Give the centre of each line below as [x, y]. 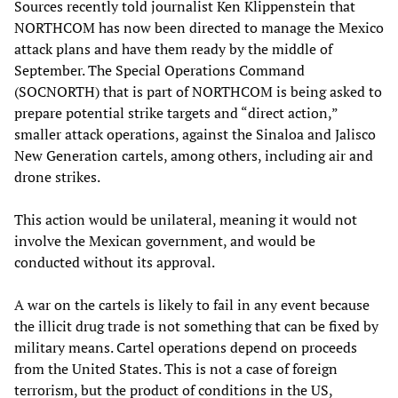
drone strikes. [57, 176]
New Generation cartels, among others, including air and [194, 155]
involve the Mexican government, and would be [165, 240]
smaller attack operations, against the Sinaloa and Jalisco [195, 134]
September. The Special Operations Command [159, 70]
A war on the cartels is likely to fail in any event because [192, 304]
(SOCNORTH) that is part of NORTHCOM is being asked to [198, 91]
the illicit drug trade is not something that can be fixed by [196, 326]
